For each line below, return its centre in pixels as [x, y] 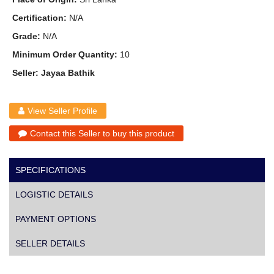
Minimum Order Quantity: [65, 54]
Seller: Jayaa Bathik [54, 72]
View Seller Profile [62, 110]
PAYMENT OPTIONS [56, 219]
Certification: [39, 17]
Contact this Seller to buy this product [102, 133]
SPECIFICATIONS [50, 170]
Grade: [26, 36]
